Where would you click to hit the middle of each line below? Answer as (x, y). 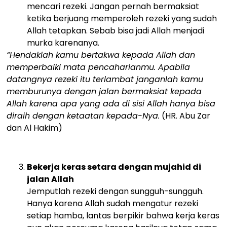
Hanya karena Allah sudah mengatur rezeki (113, 203)
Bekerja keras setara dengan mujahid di (114, 167)
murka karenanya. (63, 43)
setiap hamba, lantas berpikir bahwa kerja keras (123, 215)
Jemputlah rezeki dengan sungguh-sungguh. (116, 191)
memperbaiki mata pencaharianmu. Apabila (99, 67)
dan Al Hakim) (35, 128)
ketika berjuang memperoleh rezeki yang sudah (122, 18)
